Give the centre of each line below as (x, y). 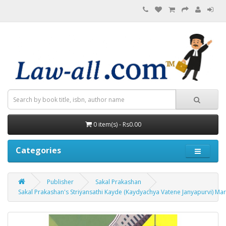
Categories (38, 151)
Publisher (60, 182)
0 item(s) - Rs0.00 (117, 125)
